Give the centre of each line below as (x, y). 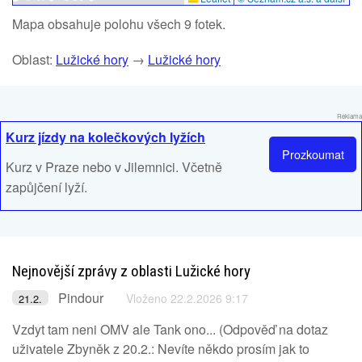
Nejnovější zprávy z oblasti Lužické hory (131, 271)
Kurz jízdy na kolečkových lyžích (105, 137)
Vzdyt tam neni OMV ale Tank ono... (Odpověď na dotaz (170, 329)
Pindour (81, 298)
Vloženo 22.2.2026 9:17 (187, 298)
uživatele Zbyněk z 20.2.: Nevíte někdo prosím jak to (161, 349)
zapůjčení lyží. (46, 187)
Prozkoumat (313, 154)
